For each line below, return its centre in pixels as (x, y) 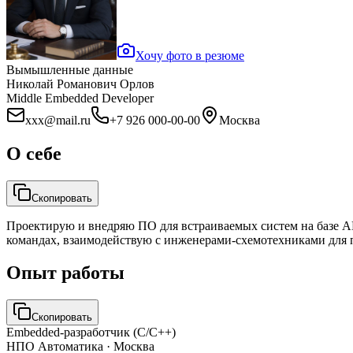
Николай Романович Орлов (80, 84)
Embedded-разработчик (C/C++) (91, 333)
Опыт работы (65, 273)
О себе (34, 153)
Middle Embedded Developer (80, 98)
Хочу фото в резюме (190, 55)
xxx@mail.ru (58, 120)
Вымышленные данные (70, 69)
